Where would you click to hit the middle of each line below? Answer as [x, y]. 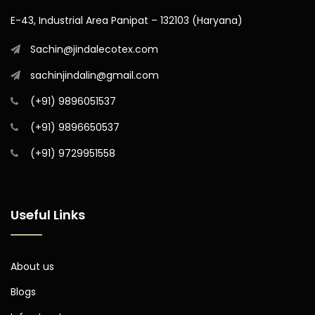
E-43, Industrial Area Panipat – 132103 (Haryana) [127, 20]
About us [32, 266]
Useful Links [48, 214]
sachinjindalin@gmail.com [95, 75]
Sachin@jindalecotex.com [94, 49]
